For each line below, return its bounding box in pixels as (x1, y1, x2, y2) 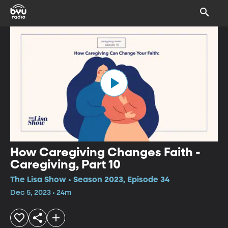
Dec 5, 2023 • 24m (10, 189, 71, 196)
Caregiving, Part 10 (10, 158, 121, 171)
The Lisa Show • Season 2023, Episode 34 (10, 176, 169, 184)
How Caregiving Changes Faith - (10, 146, 201, 159)
